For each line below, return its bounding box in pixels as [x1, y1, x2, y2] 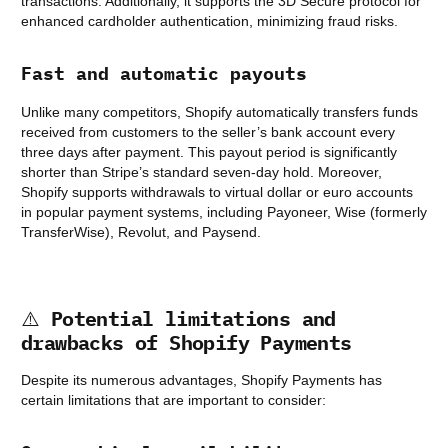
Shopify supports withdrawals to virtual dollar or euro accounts [21, 184, 413, 201]
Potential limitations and [50, 305, 336, 333]
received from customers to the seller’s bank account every [21, 124, 395, 141]
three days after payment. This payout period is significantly [21, 144, 397, 161]
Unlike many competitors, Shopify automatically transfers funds [21, 104, 418, 121]
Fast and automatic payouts [21, 62, 307, 86]
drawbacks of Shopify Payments [21, 329, 352, 357]
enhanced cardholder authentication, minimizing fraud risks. [21, 13, 398, 30]
